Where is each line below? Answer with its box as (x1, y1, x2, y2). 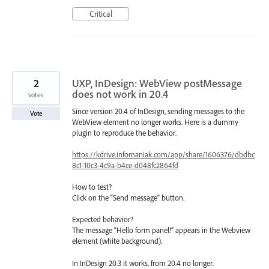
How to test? (72, 182, 112, 192)
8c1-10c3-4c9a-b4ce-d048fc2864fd (72, 160, 178, 171)
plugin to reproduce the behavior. (72, 127, 177, 138)
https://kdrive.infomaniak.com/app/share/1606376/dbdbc (72, 150, 255, 160)
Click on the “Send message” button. (72, 193, 184, 203)
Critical (89, 8, 112, 19)
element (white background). (72, 236, 162, 246)
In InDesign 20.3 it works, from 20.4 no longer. (72, 258, 214, 268)
